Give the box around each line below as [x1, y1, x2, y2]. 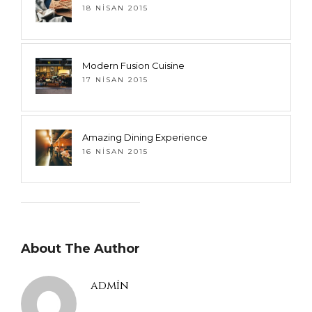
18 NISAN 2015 [82, 3, 148, 13]
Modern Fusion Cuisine [82, 59, 185, 71]
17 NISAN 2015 [82, 75, 148, 84]
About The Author [21, 241, 140, 257]
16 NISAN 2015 [82, 146, 148, 156]
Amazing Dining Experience [82, 131, 208, 143]
